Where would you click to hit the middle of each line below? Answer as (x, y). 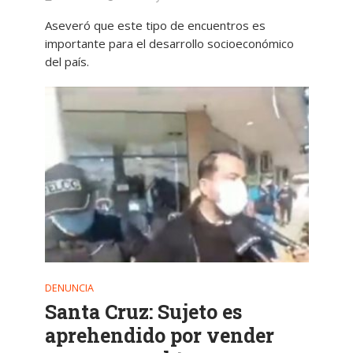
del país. (67, 61)
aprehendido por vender (159, 336)
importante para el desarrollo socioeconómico (169, 43)
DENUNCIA (69, 288)
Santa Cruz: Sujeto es (143, 312)
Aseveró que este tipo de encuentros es (155, 25)
